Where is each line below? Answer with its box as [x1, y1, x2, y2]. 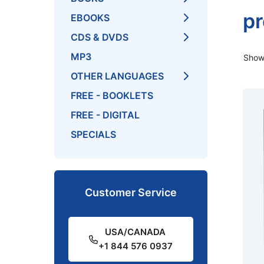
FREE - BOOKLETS [71, 90, 153, 101]
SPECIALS [71, 128, 116, 140]
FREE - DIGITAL [71, 109, 140, 121]
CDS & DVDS [71, 31, 128, 43]
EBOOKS [71, 12, 110, 24]
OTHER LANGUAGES [71, 70, 164, 82]
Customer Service [85, 186, 177, 199]
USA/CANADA [105, 226, 166, 237]
